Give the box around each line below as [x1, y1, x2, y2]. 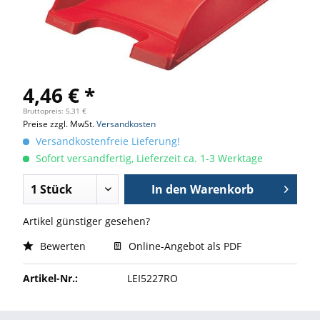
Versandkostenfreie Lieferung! [33, 134, 180, 148]
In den [151, 181, 187, 197]
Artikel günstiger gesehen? [23, 214, 150, 228]
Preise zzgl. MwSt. [23, 118, 96, 130]
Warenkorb [189, 181, 254, 197]
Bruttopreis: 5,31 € [23, 106, 86, 116]
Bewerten [37, 239, 86, 253]
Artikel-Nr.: [23, 271, 78, 285]
